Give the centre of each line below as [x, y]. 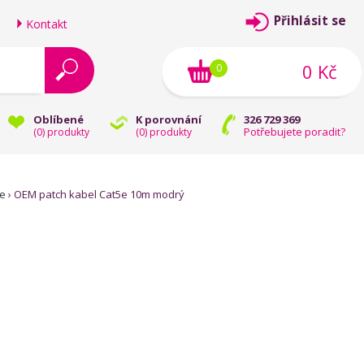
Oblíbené [58, 119]
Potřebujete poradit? [295, 132]
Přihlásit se [310, 21]
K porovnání [169, 119]
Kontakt [47, 24]
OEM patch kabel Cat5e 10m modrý [99, 194]
